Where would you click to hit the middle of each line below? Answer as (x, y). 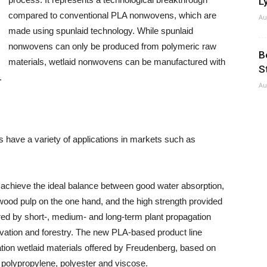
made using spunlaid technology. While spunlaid (101, 31)
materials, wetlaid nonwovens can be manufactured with (117, 62)
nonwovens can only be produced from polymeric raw (112, 46)
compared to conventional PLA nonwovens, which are (112, 15)
